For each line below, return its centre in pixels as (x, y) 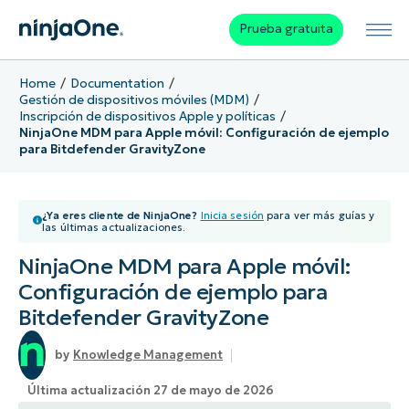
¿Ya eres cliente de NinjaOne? (120, 216)
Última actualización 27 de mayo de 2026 (151, 391)
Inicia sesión (232, 216)
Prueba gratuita (286, 29)
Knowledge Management (148, 355)
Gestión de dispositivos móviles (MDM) (134, 100)
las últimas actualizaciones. (114, 228)
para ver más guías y (319, 216)
